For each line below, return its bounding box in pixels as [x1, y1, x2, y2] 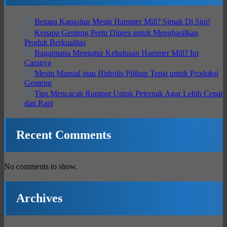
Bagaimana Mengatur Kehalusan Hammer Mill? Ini [34, 49, 199, 57]
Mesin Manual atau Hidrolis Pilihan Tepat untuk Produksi [34, 69, 218, 78]
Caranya [24, 58, 51, 67]
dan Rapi [24, 99, 53, 107]
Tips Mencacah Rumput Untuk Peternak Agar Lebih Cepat [34, 89, 222, 98]
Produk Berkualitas [24, 38, 86, 47]
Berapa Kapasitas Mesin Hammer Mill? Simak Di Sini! [34, 17, 210, 26]
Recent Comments [16, 128, 111, 141]
